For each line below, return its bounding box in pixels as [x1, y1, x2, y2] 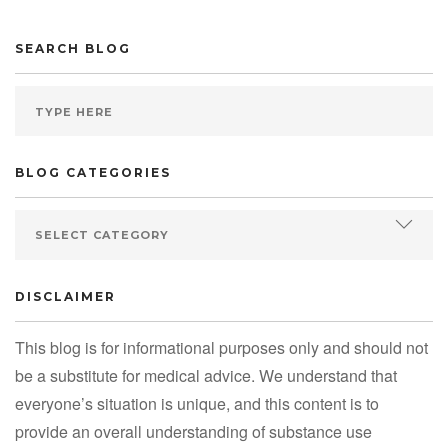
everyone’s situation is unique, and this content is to [15, 392, 379, 416]
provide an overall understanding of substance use [15, 420, 372, 444]
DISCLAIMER [15, 289, 116, 305]
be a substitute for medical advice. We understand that [15, 364, 397, 388]
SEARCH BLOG [15, 41, 131, 57]
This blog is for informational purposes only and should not [15, 336, 428, 360]
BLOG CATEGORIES [15, 165, 171, 181]
